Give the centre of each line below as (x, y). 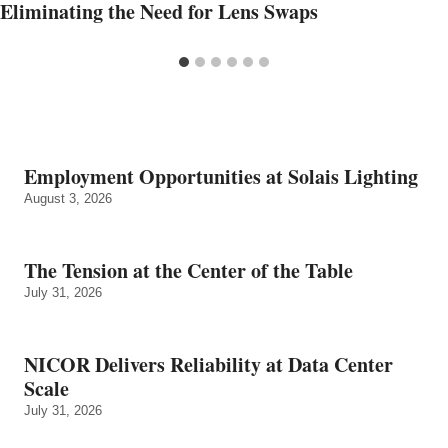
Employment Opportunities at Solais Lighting (221, 176)
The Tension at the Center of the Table (188, 270)
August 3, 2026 (68, 198)
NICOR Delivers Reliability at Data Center (208, 364)
